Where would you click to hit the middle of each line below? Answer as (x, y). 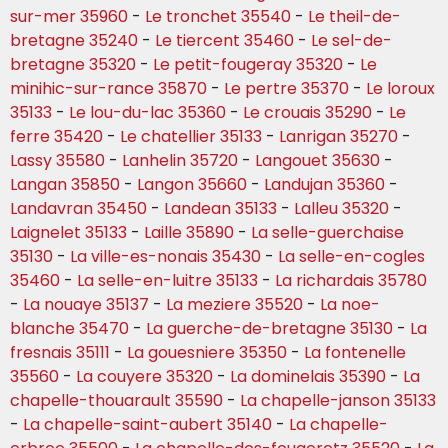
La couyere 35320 (144, 377)
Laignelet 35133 (68, 233)
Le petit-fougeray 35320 (248, 65)
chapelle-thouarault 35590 (116, 401)
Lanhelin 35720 (180, 161)
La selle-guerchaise (327, 233)
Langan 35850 (65, 185)
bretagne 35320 (73, 65)
